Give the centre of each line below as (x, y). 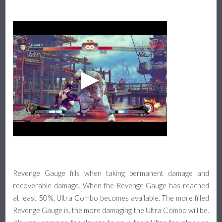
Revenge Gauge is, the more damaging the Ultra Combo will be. (111, 211)
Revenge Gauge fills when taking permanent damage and (111, 173)
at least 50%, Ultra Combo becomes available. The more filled (111, 198)
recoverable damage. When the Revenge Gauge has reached (111, 186)
